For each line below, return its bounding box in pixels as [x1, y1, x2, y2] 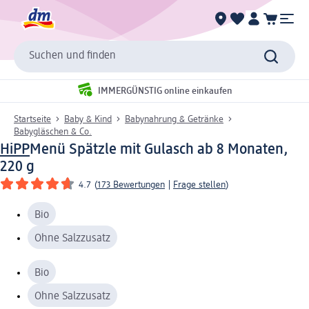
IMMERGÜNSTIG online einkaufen [98, 86, 232, 97]
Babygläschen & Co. [14, 126, 92, 137]
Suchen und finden [29, 50, 116, 62]
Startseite [14, 114, 51, 124]
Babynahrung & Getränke [125, 114, 223, 124]
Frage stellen [173, 179, 226, 190]
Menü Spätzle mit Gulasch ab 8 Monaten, [30, 141, 288, 157]
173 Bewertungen [97, 179, 165, 190]
